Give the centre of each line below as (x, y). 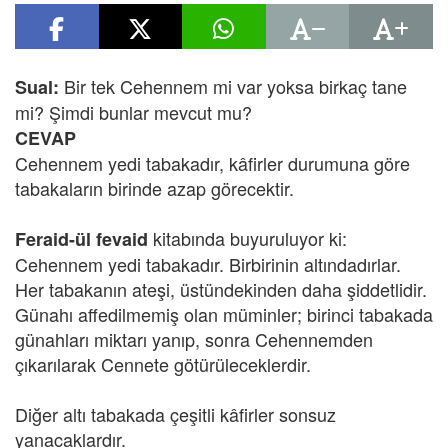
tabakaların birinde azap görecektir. (154, 188)
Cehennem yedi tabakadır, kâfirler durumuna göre (212, 163)
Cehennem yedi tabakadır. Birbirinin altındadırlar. (208, 264)
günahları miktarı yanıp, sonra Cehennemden (194, 339)
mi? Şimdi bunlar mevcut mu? (133, 112)
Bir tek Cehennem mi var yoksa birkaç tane (235, 86)
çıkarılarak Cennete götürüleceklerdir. (163, 364)
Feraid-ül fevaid (81, 239)
